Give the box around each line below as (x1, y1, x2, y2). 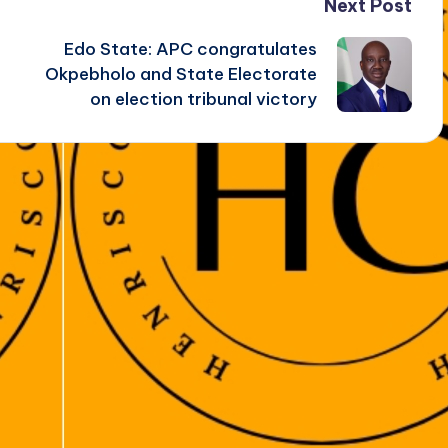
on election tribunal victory (89, 87, 317, 110)
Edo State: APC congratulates (63, 37, 317, 60)
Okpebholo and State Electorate (44, 62, 317, 85)
